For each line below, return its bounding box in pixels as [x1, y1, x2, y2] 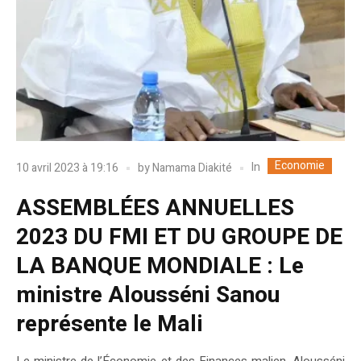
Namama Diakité [152, 159, 232, 176]
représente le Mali [16, 308, 203, 341]
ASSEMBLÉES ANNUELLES [16, 192, 294, 225]
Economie [275, 157, 325, 174]
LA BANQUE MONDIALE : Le [16, 250, 304, 283]
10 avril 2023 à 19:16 [16, 159, 118, 176]
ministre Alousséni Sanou [16, 279, 280, 312]
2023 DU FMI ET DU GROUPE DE [16, 221, 342, 254]
